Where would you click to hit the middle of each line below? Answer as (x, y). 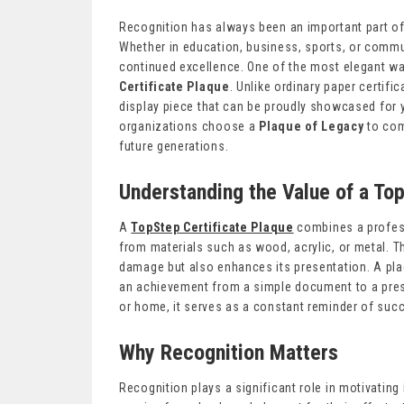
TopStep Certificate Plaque (212, 228)
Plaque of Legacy (312, 127)
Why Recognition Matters (229, 353)
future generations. (174, 147)
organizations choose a (189, 127)
